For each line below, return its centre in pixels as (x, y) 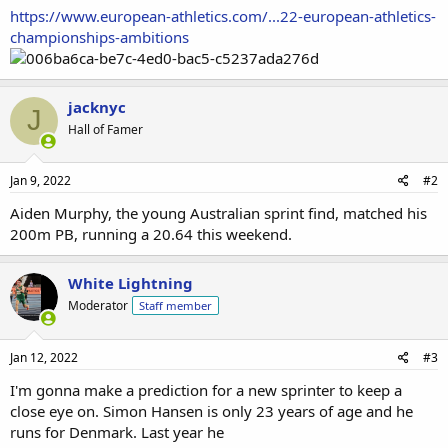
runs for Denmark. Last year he (117, 431)
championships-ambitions (99, 36)
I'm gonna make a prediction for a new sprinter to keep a (206, 389)
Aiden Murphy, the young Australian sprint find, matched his (218, 213)
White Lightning (130, 283)
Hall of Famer (105, 129)
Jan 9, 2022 (40, 180)
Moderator (98, 305)
